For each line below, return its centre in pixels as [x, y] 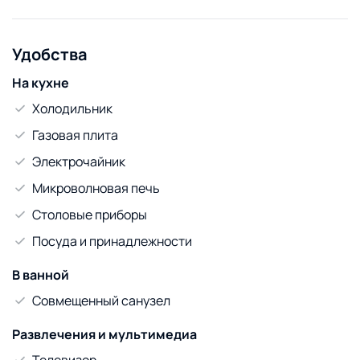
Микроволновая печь [96, 188]
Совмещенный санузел [101, 300]
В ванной [41, 274]
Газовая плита [75, 135]
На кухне [41, 82]
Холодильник [72, 108]
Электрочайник [79, 161]
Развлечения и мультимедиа [104, 334]
